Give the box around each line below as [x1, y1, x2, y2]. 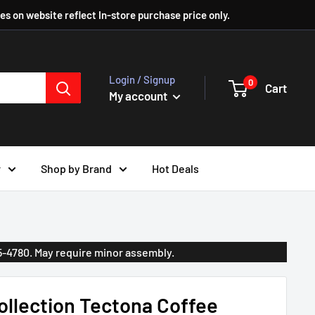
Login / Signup [109, 72, 175, 86]
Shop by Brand [41, 161, 112, 175]
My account [109, 88, 169, 103]
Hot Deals [152, 161, 199, 175]
